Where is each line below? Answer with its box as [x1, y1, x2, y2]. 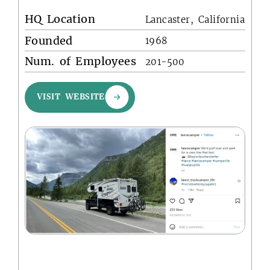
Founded [25, 33, 73, 48]
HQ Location [25, 12, 95, 27]
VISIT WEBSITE [37, 93, 105, 102]
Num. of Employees [25, 54, 136, 69]
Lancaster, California [145, 14, 245, 26]
